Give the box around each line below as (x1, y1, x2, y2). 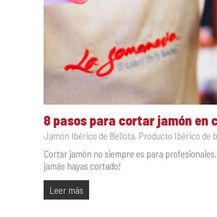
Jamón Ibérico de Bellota (44, 130, 135, 142)
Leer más (49, 184, 83, 196)
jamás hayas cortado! (44, 160, 121, 172)
